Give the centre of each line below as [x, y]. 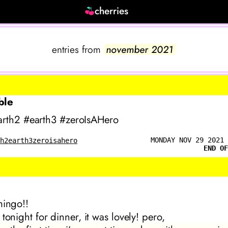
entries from [77, 50]
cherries [111, 10]
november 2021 [140, 50]
